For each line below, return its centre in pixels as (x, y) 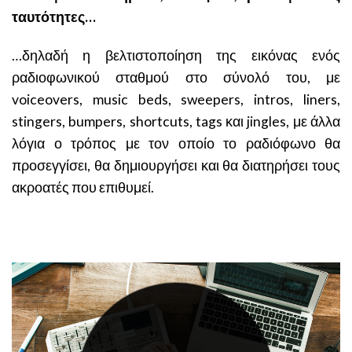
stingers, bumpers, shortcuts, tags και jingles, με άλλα (176, 122)
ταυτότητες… (54, 17)
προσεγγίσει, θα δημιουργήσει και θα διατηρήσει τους (176, 166)
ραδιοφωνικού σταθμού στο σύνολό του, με (176, 78)
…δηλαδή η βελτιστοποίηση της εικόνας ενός (176, 56)
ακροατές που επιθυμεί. (83, 188)
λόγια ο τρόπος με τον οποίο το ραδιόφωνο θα (176, 144)
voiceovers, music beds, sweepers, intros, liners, (176, 100)
